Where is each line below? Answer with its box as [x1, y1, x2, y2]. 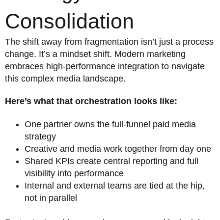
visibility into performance [25, 168, 124, 178]
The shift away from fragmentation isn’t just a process [5, 36, 214, 47]
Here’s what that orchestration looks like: [5, 96, 177, 107]
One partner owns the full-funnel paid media [25, 119, 196, 129]
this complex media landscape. [5, 73, 126, 83]
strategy [25, 131, 56, 141]
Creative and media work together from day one [25, 143, 211, 154]
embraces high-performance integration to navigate [5, 61, 205, 71]
